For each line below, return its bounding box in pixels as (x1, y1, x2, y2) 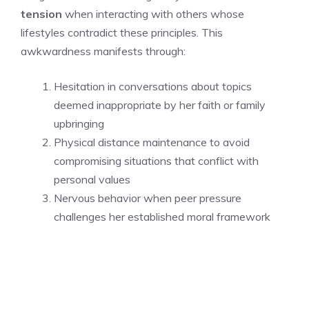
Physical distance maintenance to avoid (54, 134, 250, 149)
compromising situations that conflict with (54, 153, 259, 168)
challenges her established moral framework (54, 209, 270, 223)
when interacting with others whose (62, 6, 244, 21)
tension (21, 6, 62, 21)
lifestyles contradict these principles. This (21, 25, 223, 39)
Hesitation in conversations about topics (54, 79, 252, 93)
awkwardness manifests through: (21, 43, 186, 58)
